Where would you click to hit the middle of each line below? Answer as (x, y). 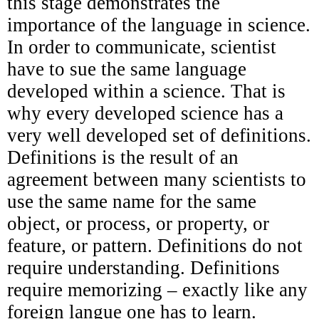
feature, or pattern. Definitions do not (155, 245)
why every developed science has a (145, 113)
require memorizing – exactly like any (157, 289)
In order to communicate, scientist (142, 47)
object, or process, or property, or (138, 223)
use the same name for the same (132, 201)
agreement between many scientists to (157, 179)
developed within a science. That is (146, 91)
